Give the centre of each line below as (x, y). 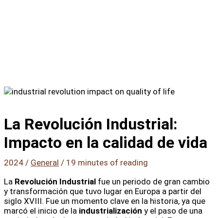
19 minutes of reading (107, 162)
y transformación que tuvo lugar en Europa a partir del (103, 191)
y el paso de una (172, 210)
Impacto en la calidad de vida (106, 142)
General (45, 162)
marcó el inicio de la (41, 210)
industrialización (110, 210)
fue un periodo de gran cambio (153, 181)
